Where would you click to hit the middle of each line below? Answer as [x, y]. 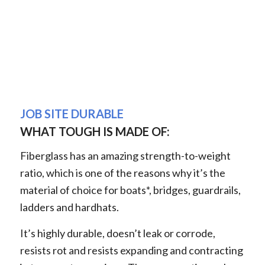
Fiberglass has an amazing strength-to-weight [125, 155]
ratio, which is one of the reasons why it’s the [122, 172]
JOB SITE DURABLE [72, 114]
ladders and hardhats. [69, 207]
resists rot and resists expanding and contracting [131, 250]
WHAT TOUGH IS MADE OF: [95, 132]
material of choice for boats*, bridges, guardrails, [130, 190]
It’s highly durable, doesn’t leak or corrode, [117, 233]
